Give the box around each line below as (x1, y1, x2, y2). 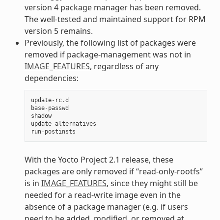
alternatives (55, 120, 96, 127)
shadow (30, 112, 52, 119)
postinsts (44, 128, 76, 135)
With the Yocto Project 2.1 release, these (24, 154, 173, 165)
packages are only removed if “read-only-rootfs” (24, 165, 203, 177)
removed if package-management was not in (24, 49, 191, 60)
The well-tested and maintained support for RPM (24, 13, 206, 25)
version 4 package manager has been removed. (24, 1, 201, 13)
